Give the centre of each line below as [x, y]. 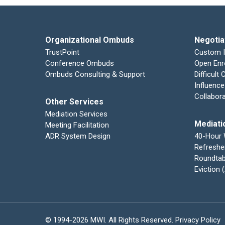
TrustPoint [62, 52]
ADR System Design [78, 136]
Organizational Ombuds [90, 40]
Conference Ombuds [80, 63]
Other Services [74, 102]
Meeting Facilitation [77, 125]
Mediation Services [76, 114]
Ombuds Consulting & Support [95, 74]
